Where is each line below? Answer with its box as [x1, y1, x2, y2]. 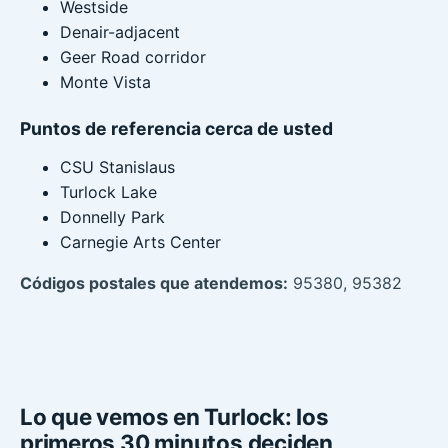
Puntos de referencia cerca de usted [20, 118, 333, 140]
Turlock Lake [60, 182, 157, 203]
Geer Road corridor [60, 47, 206, 68]
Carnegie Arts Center [60, 232, 221, 253]
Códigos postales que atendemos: [20, 273, 288, 294]
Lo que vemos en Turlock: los [20, 403, 329, 431]
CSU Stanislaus [60, 157, 175, 178]
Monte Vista [60, 72, 151, 93]
